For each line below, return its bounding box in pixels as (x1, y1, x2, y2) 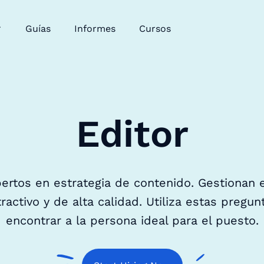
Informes (74, 22, 115, 34)
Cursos (138, 22, 171, 34)
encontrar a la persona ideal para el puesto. (5, 213, 259, 227)
